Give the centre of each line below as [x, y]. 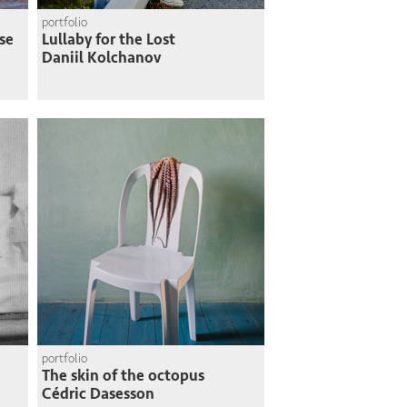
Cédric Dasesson [98, 394]
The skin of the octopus [123, 376]
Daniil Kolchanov [101, 58]
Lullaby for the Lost [109, 40]
